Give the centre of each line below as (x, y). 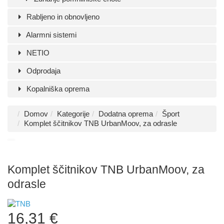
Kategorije (73, 114)
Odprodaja (43, 71)
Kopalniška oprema (57, 89)
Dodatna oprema (126, 114)
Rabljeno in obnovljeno (62, 17)
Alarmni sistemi (51, 35)
